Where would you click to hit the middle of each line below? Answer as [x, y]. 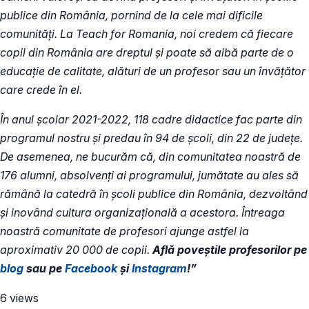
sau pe [44, 268]
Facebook [91, 268]
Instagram [159, 268]
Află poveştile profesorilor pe [230, 249]
